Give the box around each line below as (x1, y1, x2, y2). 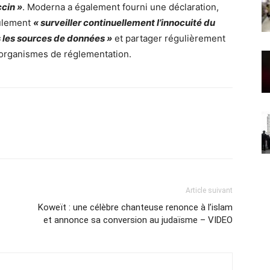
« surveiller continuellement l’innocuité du (33, 17, 215, 28)
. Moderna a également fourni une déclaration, (22, 1, 219, 13)
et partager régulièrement (115, 33, 225, 44)
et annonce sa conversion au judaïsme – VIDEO (43, 215, 233, 225)
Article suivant (186, 186, 233, 195)
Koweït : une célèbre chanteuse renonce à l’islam (38, 202, 233, 213)
